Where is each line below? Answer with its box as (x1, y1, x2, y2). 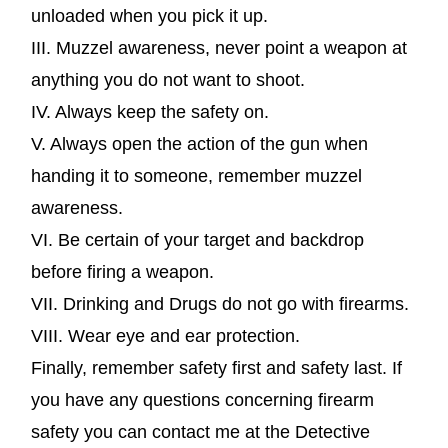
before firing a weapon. (31, 261, 214, 282)
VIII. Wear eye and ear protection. (31, 325, 300, 346)
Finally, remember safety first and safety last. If (31, 357, 402, 378)
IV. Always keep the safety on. (31, 101, 269, 122)
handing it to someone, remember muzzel (31, 165, 362, 186)
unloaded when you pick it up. (31, 5, 268, 26)
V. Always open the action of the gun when (31, 133, 368, 154)
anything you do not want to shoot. (31, 69, 305, 90)
